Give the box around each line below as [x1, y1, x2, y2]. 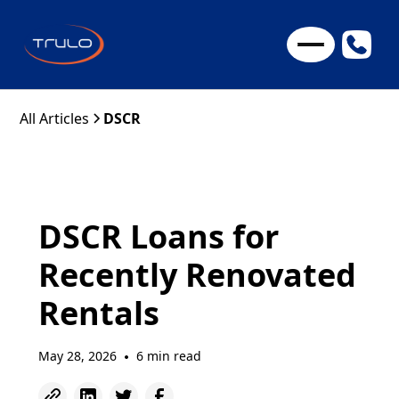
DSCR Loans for [37, 215, 279, 258]
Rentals [37, 291, 159, 335]
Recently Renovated [37, 253, 356, 297]
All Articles [20, 109, 90, 128]
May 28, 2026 [37, 347, 117, 364]
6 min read [135, 347, 201, 364]
